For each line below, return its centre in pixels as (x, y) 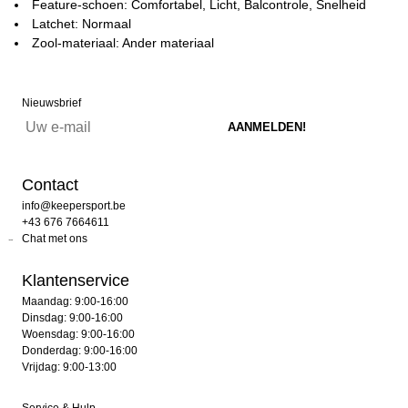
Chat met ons (55, 239)
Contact (50, 185)
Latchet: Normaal (82, 24)
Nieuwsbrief (51, 103)
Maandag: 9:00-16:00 (75, 301)
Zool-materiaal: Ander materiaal (123, 43)
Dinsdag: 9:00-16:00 (72, 318)
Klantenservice (76, 280)
